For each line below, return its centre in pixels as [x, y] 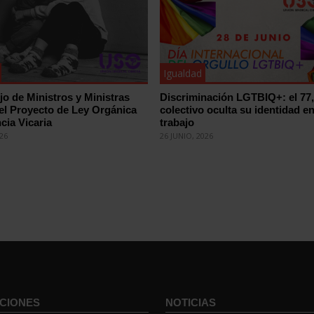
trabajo [177, 122]
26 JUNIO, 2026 [187, 135]
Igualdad [183, 73]
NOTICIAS [190, 302]
